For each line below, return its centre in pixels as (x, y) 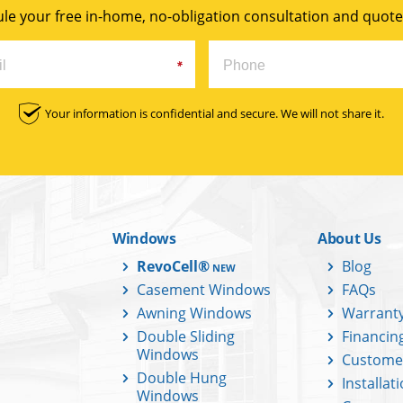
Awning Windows (194, 313)
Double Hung (182, 378)
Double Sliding (186, 337)
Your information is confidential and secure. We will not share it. (215, 114)
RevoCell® (173, 267)
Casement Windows (204, 290)
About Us (349, 239)
